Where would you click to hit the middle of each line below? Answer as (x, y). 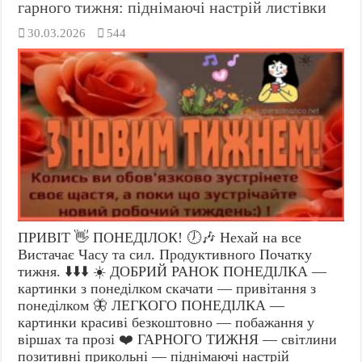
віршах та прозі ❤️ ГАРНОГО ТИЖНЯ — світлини (178, 340)
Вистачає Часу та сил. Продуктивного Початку (165, 255)
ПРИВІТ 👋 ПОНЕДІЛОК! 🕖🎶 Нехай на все (160, 238)
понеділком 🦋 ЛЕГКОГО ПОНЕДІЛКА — (152, 306)
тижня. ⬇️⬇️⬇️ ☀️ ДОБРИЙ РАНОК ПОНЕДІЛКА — (173, 272)
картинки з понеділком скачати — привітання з (167, 289)
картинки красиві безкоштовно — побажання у (166, 323)
